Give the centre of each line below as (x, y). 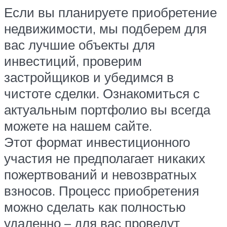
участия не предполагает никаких (105, 158)
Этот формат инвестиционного (97, 142)
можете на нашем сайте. (78, 125)
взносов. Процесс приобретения (102, 190)
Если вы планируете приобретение (110, 12)
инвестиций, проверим (73, 61)
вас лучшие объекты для (80, 44)
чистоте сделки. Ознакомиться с (102, 93)
